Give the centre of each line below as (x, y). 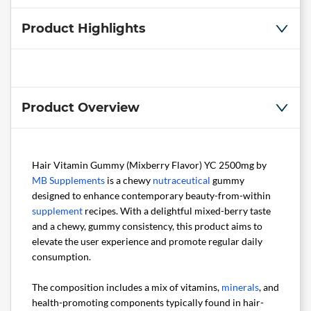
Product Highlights (84, 29)
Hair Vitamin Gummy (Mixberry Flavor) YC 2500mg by (149, 165)
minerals (240, 287)
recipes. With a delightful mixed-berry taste (177, 211)
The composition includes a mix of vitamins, (127, 287)
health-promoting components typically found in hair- (148, 303)
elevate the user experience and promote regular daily (147, 242)
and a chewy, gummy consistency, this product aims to (147, 226)
